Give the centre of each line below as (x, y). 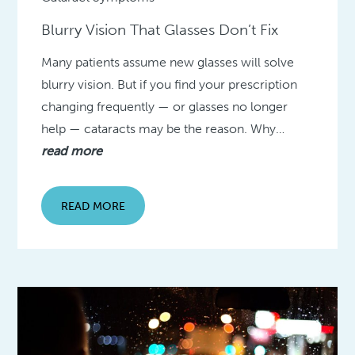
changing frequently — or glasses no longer (165, 107)
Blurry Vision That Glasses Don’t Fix (160, 30)
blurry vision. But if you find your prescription (170, 85)
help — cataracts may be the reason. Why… (163, 129)
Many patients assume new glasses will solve (168, 63)
